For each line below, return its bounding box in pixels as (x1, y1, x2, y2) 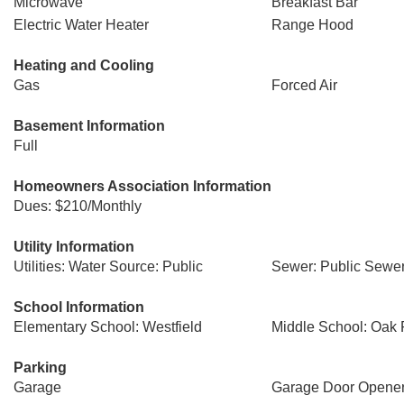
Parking (14, 360, 67, 375)
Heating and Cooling (14, 58, 154, 73)
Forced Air (271, 78, 337, 93)
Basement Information (14, 118, 165, 133)
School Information (14, 299, 144, 315)
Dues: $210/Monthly (14, 198, 142, 214)
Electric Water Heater (14, 17, 149, 32)
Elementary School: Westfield (14, 319, 202, 335)
